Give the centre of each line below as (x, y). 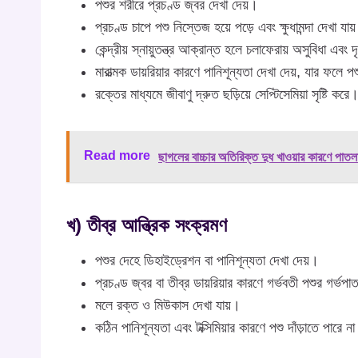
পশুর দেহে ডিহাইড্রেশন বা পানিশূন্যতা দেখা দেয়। (207, 261)
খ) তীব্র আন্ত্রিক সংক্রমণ (147, 225)
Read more (117, 156)
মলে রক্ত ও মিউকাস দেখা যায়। (168, 306)
